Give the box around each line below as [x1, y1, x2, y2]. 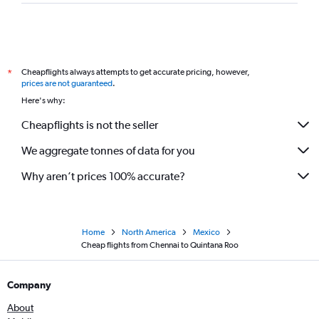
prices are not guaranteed [21, 78, 113, 89]
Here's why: [21, 95, 66, 106]
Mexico [193, 227, 220, 238]
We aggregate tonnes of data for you [21, 143, 195, 157]
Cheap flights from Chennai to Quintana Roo [80, 240, 239, 251]
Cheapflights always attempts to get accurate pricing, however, [21, 67, 250, 78]
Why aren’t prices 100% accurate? [21, 169, 185, 183]
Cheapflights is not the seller [21, 117, 158, 132]
